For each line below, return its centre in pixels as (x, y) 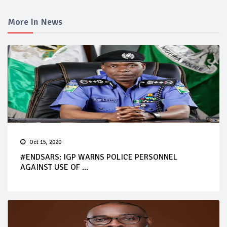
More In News (35, 22)
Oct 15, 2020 (45, 142)
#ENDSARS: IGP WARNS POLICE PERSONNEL (99, 157)
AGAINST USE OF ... (54, 167)
